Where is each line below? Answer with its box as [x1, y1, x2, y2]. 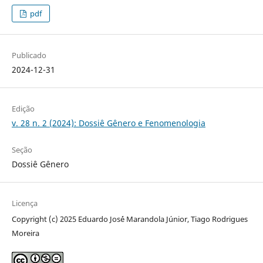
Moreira [11, 227, 39, 238]
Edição [11, 103, 35, 114]
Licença [11, 197, 38, 208]
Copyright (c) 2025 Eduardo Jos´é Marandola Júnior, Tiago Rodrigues [11, 213, 248, 224]
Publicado [11, 49, 46, 60]
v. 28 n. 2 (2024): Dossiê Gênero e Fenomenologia [11, 117, 205, 129]
